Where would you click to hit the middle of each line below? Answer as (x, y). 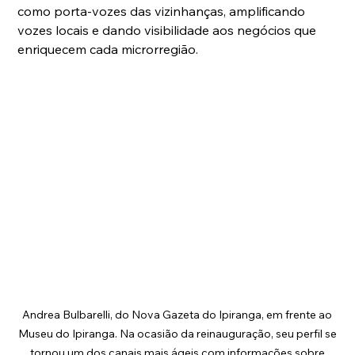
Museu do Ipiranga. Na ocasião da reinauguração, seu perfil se (178, 334)
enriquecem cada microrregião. (108, 50)
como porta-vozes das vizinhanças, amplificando (163, 11)
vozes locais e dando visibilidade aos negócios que (169, 31)
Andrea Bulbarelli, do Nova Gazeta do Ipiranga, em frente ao (179, 315)
